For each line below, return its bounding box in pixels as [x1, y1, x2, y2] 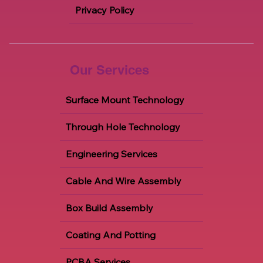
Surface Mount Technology [65, 94, 184, 106]
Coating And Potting [65, 229, 156, 241]
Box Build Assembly [65, 202, 153, 214]
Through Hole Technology [65, 121, 180, 133]
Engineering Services [65, 148, 157, 160]
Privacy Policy [75, 4, 135, 16]
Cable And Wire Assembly [65, 175, 181, 187]
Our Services [70, 62, 150, 78]
